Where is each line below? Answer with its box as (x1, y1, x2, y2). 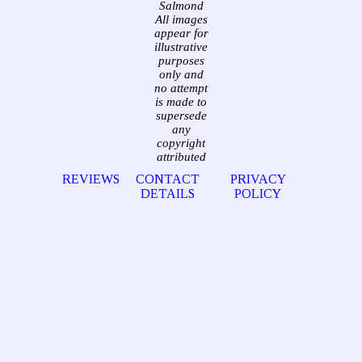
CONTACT (136, 172, 200, 186)
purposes (158, 54, 204, 67)
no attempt (154, 82, 208, 95)
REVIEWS (62, 172, 120, 186)
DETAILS (141, 187, 196, 200)
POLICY (234, 187, 282, 200)
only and (158, 68, 204, 81)
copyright (157, 137, 205, 149)
